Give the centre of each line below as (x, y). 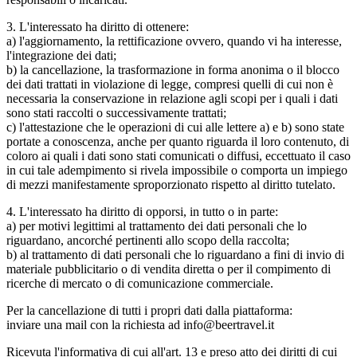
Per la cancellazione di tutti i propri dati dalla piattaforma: (149, 310)
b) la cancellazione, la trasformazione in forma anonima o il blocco (173, 69)
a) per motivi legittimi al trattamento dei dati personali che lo (157, 226)
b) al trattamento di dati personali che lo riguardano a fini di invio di (175, 254)
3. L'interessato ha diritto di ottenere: (98, 26)
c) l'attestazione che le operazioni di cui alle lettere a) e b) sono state (175, 127)
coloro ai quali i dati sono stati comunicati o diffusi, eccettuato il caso (178, 155)
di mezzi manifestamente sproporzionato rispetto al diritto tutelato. (171, 184)
